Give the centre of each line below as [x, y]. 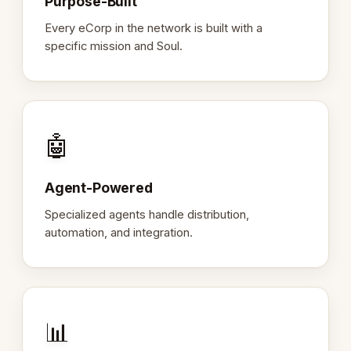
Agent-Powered [99, 187]
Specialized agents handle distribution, [147, 214]
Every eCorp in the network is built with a [154, 28]
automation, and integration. [119, 232]
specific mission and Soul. [114, 46]
